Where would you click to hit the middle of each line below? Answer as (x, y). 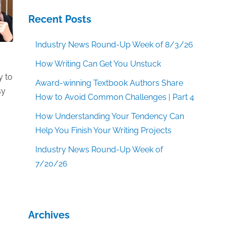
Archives (49, 215)
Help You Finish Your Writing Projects (104, 131)
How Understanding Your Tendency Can (110, 117)
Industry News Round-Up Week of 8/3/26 (115, 45)
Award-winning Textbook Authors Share (109, 83)
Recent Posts (60, 19)
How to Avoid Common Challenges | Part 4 (115, 97)
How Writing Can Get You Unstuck (98, 64)
